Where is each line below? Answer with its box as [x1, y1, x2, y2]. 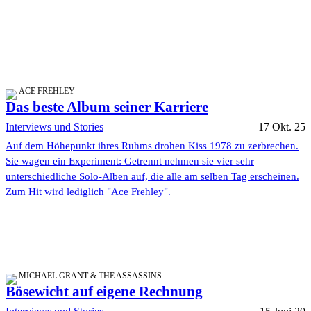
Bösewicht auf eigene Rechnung [6, 283, 203, 301]
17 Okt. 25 [258, 121, 305, 133]
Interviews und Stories [6, 121, 103, 133]
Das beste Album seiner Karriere [6, 99, 208, 116]
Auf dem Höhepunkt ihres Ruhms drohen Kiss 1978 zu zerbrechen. [6, 140, 299, 152]
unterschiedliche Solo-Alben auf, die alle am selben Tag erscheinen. [6, 171, 299, 183]
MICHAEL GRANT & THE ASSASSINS [19, 271, 162, 281]
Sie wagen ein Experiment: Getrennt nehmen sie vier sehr [6, 155, 254, 167]
